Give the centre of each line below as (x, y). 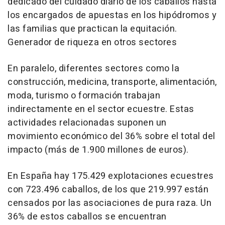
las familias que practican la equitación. (92, 29)
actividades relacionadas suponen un (87, 123)
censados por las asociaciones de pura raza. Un (109, 203)
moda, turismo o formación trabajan (84, 96)
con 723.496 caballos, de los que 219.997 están (108, 190)
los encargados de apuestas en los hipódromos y (112, 15)
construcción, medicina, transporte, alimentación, (112, 82)
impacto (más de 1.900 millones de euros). (98, 150)
